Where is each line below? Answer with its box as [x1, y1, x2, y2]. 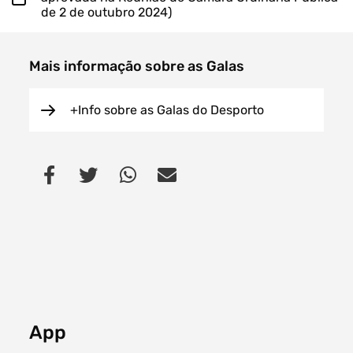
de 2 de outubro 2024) [41, 4, 172, 20]
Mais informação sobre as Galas [29, 57, 245, 75]
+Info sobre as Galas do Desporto [70, 102, 265, 118]
